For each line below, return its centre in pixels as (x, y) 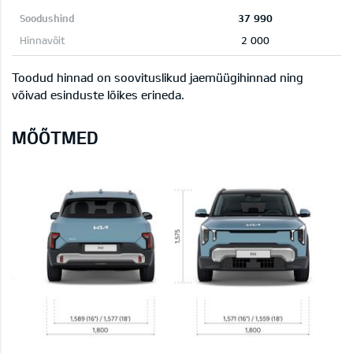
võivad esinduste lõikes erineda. (98, 94)
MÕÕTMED (55, 137)
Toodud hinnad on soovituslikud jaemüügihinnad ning (158, 77)
